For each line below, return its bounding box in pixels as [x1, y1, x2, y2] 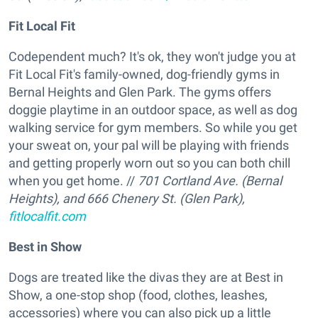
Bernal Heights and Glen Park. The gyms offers [9, 84, 271, 100]
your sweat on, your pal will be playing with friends [9, 138, 289, 153]
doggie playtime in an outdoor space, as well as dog [9, 102, 297, 118]
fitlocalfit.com [9, 209, 86, 224]
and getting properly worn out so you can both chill [9, 155, 290, 171]
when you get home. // [9, 173, 138, 189]
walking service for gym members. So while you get [9, 120, 297, 136]
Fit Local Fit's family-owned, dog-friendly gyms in [9, 67, 280, 82]
